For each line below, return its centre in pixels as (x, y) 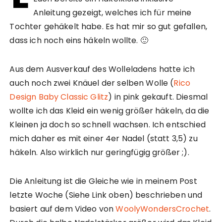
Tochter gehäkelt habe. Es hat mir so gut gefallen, (108, 27)
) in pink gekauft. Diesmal (158, 97)
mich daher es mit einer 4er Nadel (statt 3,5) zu (104, 139)
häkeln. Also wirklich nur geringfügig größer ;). (99, 153)
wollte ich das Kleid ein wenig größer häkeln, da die (110, 111)
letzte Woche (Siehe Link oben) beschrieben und (106, 195)
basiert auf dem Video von (63, 209)
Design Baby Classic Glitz (59, 97)
